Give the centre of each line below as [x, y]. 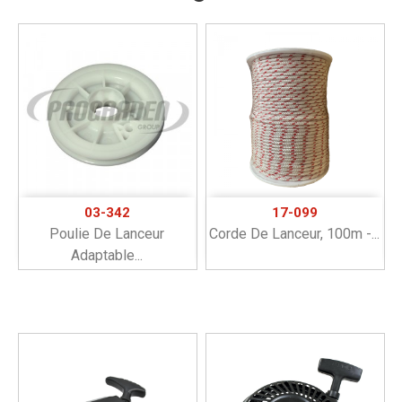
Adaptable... [107, 255]
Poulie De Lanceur [107, 233]
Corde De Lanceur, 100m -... [294, 233]
